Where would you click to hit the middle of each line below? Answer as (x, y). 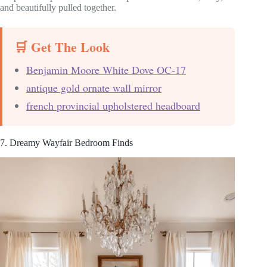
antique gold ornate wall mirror (94, 88)
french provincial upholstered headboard (113, 106)
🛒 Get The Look (62, 47)
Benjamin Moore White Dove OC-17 (106, 70)
